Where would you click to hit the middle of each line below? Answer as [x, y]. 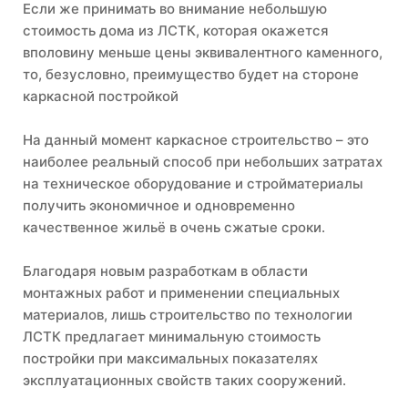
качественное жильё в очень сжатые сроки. [174, 228]
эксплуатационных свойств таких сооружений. [184, 381]
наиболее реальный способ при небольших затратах [203, 162]
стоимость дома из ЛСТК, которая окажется [176, 31]
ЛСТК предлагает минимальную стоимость [172, 337]
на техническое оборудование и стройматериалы [193, 184]
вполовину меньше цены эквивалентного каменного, [203, 53]
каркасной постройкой [101, 97]
